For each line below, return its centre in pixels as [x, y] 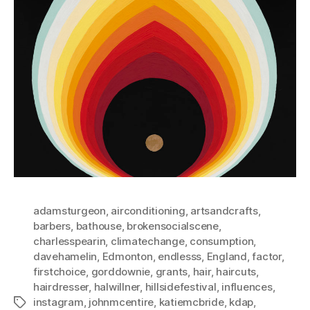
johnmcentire [121, 302]
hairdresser [61, 286]
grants [172, 271]
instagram [58, 302]
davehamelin [65, 256]
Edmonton [127, 256]
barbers [52, 226]
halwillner [117, 286]
